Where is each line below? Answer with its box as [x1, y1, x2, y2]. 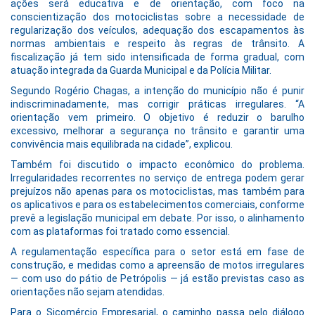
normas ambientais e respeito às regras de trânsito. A [11, 38, 304, 50]
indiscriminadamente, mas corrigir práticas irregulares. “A [11, 98, 304, 110]
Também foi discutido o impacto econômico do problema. [11, 159, 304, 171]
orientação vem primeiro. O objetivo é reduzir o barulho [11, 112, 304, 124]
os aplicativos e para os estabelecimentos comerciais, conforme [11, 199, 304, 211]
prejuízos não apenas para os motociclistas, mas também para [11, 186, 304, 198]
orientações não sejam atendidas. [11, 286, 165, 298]
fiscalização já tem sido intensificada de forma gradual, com [11, 51, 304, 63]
